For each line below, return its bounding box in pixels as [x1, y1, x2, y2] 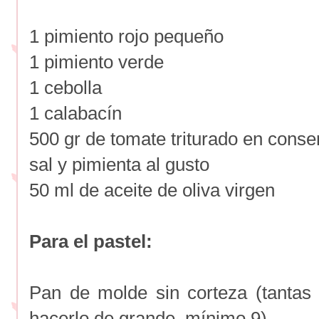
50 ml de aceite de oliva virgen [29, 179, 275, 201]
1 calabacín [29, 102, 122, 124]
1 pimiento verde [29, 51, 164, 73]
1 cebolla [29, 76, 107, 98]
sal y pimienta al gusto [29, 153, 209, 175]
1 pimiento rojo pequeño [29, 25, 224, 47]
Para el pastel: [29, 230, 152, 252]
